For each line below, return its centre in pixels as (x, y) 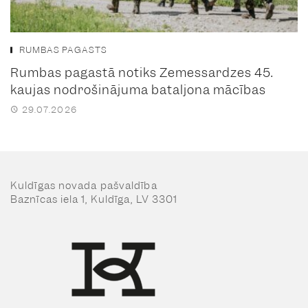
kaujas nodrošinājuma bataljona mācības (138, 89)
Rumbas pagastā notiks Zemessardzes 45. (142, 72)
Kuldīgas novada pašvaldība (84, 185)
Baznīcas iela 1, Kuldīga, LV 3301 (94, 199)
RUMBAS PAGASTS (63, 49)
